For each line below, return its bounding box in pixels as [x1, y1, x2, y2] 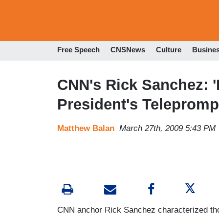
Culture [156, 45, 181, 54]
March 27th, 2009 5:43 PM [119, 123, 216, 133]
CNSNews [110, 45, 145, 54]
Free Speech [57, 45, 100, 54]
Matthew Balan [57, 123, 114, 133]
